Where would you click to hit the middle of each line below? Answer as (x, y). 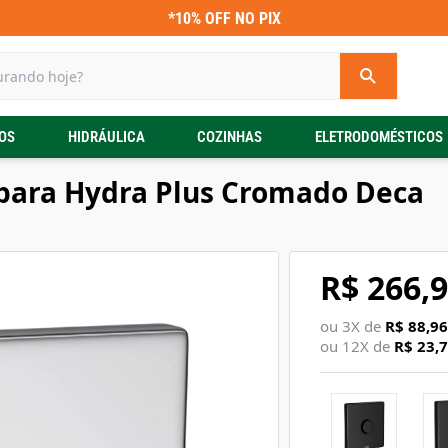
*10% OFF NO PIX (224, 18)
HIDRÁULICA (106, 137)
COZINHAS (230, 137)
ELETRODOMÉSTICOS (378, 137)
